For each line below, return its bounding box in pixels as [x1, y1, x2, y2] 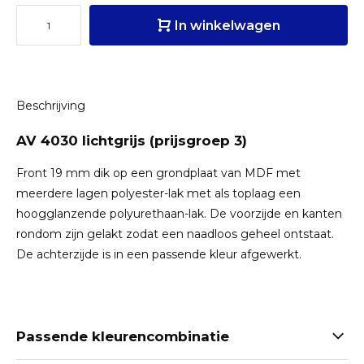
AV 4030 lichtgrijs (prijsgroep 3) [16, 132, 247, 149]
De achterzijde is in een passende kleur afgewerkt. [16, 247, 301, 262]
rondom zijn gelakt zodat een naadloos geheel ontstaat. [16, 227, 334, 241]
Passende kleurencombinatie [16, 328, 229, 344]
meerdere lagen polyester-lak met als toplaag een [16, 186, 301, 201]
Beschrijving [16, 98, 85, 113]
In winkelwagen [174, 17, 280, 33]
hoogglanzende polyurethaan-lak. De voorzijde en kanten [16, 206, 342, 221]
